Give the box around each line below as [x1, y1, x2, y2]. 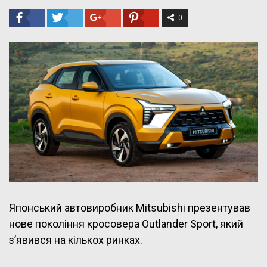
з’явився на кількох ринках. [9, 234, 142, 247]
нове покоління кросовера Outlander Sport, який [9, 218, 243, 231]
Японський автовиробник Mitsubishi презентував [9, 201, 250, 215]
